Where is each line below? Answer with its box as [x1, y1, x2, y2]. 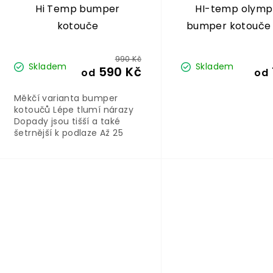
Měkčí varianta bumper [14, 92, 118, 105]
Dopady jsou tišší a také [14, 115, 121, 128]
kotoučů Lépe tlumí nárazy [14, 104, 133, 116]
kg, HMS [225, 36, 264, 51]
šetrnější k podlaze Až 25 [14, 127, 123, 140]
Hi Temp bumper [35, 2, 120, 16]
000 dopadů [14, 138, 69, 151]
